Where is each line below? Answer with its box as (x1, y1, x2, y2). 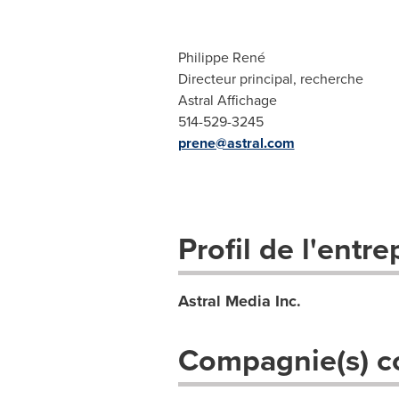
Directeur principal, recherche (177, 69, 363, 89)
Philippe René (177, 47, 265, 68)
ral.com (246, 133, 295, 153)
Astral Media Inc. (177, 289, 301, 313)
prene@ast (177, 133, 247, 153)
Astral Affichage (177, 90, 277, 110)
